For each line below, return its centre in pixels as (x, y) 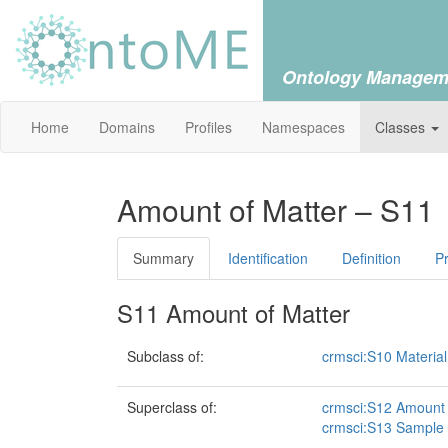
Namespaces (303, 127)
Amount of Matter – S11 (275, 209)
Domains (127, 127)
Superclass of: (172, 407)
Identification (268, 258)
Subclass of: (165, 356)
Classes (402, 127)
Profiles (208, 127)
